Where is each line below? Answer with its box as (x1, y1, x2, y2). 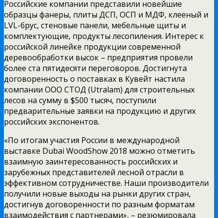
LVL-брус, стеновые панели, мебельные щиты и (4, 19, 186, 31)
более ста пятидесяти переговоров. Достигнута (4, 62, 187, 73)
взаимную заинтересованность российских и (4, 156, 178, 167)
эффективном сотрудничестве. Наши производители (4, 177, 209, 188)
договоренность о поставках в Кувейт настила (4, 73, 185, 84)
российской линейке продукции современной (4, 41, 181, 52)
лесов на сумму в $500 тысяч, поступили (4, 94, 156, 106)
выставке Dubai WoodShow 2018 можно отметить (4, 145, 195, 156)
